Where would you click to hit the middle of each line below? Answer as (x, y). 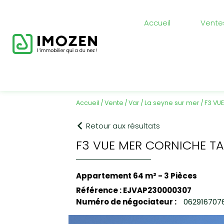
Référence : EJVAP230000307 (134, 190)
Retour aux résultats (123, 126)
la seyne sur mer (173, 103)
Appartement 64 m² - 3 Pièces (136, 176)
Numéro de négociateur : (126, 202)
